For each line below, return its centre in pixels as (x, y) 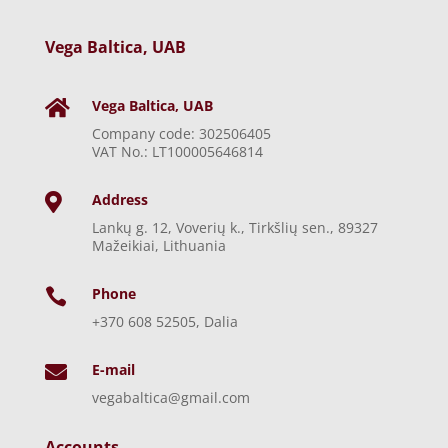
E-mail (113, 369)
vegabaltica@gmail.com (170, 397)
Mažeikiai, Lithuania (158, 245)
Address (119, 199)
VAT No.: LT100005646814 (177, 151)
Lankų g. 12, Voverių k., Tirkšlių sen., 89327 (234, 227)
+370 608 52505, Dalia (164, 321)
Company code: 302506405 (181, 133)
